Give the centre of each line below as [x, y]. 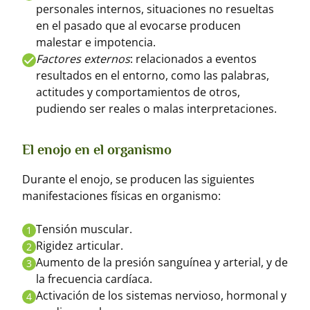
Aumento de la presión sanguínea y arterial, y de [162, 262]
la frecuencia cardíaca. [94, 279]
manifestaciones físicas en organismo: [121, 196]
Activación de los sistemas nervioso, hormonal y [161, 295]
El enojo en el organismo [97, 149]
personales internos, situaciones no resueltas [155, 9]
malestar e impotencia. [96, 42]
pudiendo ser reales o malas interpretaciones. [156, 109]
